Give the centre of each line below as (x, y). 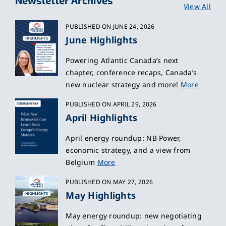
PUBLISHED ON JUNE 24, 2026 (110, 27)
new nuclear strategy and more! (123, 85)
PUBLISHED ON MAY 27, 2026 (109, 182)
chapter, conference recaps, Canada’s (131, 73)
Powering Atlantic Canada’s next (122, 61)
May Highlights (101, 195)
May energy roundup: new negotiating (134, 216)
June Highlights (102, 40)
